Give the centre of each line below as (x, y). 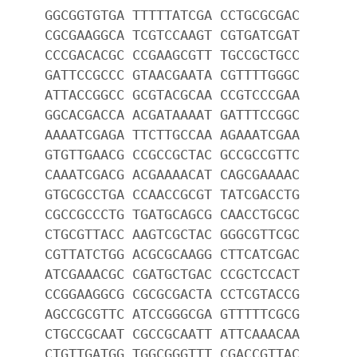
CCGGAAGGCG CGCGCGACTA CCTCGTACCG (172, 294)
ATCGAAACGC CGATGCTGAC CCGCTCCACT (172, 274)
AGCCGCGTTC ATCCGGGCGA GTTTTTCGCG (172, 314)
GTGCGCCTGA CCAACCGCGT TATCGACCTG (172, 194)
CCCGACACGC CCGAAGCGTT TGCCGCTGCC (172, 55)
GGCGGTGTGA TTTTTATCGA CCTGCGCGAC (172, 15)
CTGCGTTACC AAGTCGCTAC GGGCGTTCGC (172, 234)
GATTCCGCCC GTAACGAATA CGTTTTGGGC (172, 75)
